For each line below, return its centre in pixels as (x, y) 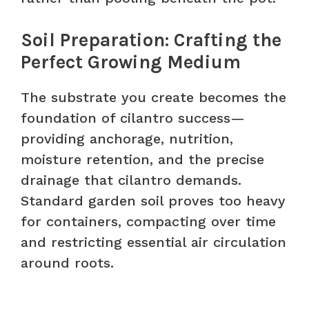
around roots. (67, 262)
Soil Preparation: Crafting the (151, 40)
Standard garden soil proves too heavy (153, 200)
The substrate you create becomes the (153, 97)
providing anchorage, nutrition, (127, 138)
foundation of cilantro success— (133, 118)
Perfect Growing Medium (131, 62)
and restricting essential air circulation (153, 242)
